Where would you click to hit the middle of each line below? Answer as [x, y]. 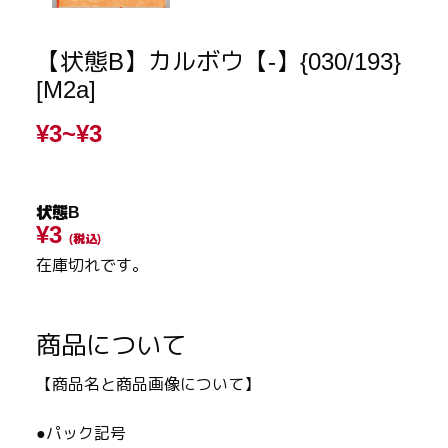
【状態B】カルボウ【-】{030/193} [218, 62]
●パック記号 [81, 434]
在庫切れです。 [92, 266]
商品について [111, 345]
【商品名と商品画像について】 [148, 385]
